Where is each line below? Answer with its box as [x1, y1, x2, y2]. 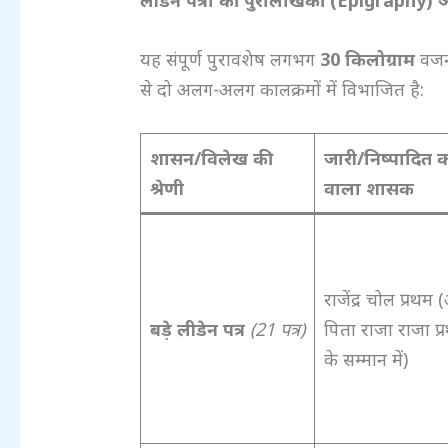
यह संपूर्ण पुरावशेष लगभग [140, 47, 321, 72]
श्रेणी [150, 176, 185, 201]
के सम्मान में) [324, 347, 409, 372]
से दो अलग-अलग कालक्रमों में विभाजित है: [140, 77, 425, 102]
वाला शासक [324, 176, 415, 201]
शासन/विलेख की [150, 146, 274, 171]
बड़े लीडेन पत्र [150, 317, 246, 342]
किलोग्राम [345, 47, 416, 72]
